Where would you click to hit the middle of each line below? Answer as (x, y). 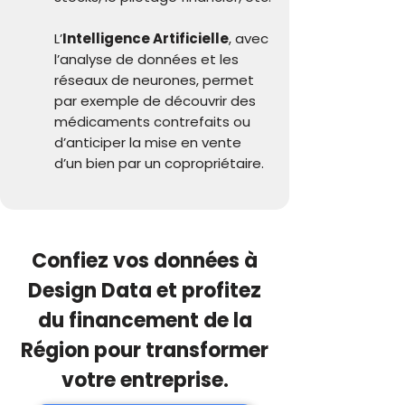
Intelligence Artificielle (146, 38)
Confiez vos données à (145, 261)
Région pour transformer (145, 350)
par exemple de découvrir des (155, 101)
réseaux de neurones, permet (154, 80)
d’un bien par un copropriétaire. (159, 163)
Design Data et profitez (145, 291)
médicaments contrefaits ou (152, 122)
